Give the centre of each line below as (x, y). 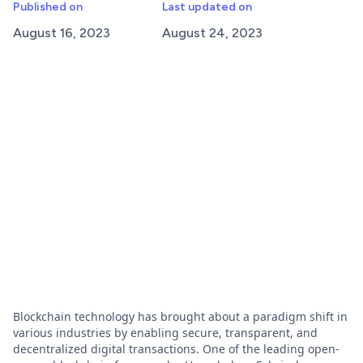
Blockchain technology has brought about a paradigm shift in (180, 316)
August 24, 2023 (212, 33)
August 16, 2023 (62, 33)
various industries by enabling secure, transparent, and (165, 333)
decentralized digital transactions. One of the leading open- (176, 349)
